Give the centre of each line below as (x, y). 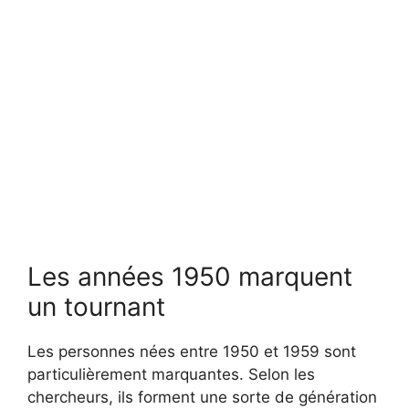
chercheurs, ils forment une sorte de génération (202, 398)
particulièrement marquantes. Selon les (171, 375)
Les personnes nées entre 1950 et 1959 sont (192, 352)
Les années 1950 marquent (190, 277)
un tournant (96, 307)
